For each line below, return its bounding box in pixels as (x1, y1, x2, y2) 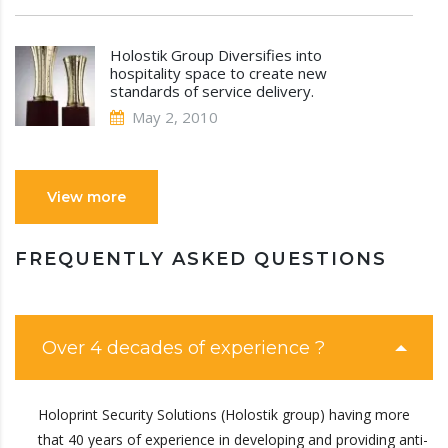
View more (47, 187, 126, 206)
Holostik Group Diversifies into (110, 44, 322, 65)
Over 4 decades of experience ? (42, 336, 325, 359)
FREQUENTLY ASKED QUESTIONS (15, 247, 387, 270)
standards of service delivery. (110, 80, 314, 101)
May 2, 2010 (132, 106, 218, 127)
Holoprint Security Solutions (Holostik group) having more (38, 404, 410, 424)
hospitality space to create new (110, 62, 327, 83)
